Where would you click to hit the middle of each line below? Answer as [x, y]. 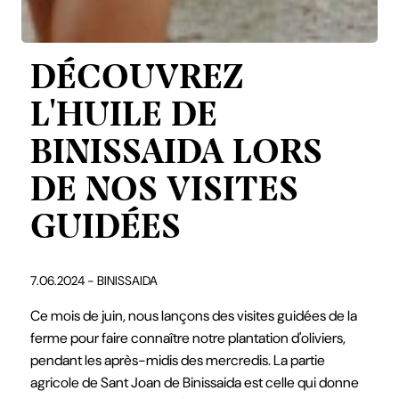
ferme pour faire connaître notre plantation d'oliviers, [188, 338]
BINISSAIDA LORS [176, 154]
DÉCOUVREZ [137, 79]
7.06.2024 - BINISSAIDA [94, 281]
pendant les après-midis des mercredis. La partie [178, 361]
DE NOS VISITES [164, 191]
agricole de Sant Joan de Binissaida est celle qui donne [195, 383]
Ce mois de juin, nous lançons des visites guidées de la [194, 316]
